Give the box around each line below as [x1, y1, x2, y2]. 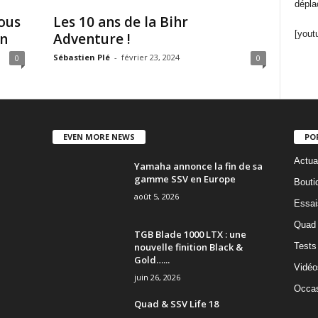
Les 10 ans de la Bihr [53, 13, 188, 31]
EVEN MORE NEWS [62, 131, 135, 142]
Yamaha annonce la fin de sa [133, 159, 263, 172]
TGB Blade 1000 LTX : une [133, 227, 246, 241]
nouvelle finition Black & [133, 240, 243, 253]
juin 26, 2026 [133, 271, 180, 283]
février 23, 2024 [121, 52, 180, 62]
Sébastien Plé [53, 52, 110, 62]
